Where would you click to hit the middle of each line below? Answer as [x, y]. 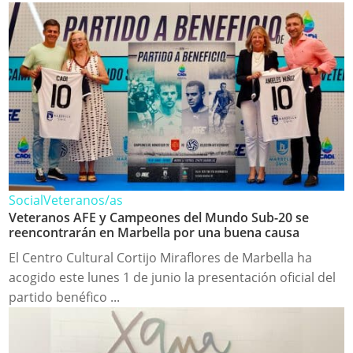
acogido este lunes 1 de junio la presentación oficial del [173, 277]
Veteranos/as [84, 200]
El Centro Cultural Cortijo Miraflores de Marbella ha [161, 257]
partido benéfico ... [65, 297]
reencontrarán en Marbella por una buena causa [154, 232]
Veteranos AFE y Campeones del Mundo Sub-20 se [159, 217]
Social [26, 200]
